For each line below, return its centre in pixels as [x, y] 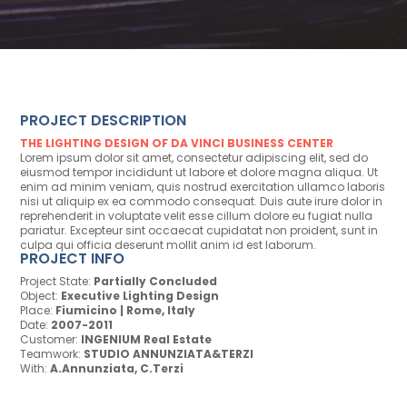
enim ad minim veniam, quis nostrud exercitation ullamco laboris [203, 187]
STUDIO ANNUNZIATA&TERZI [168, 354]
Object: [41, 296]
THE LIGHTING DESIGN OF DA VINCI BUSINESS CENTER [177, 144]
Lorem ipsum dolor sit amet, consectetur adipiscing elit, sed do [194, 158]
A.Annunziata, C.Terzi [117, 369]
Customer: [51, 340]
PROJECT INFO [73, 259]
